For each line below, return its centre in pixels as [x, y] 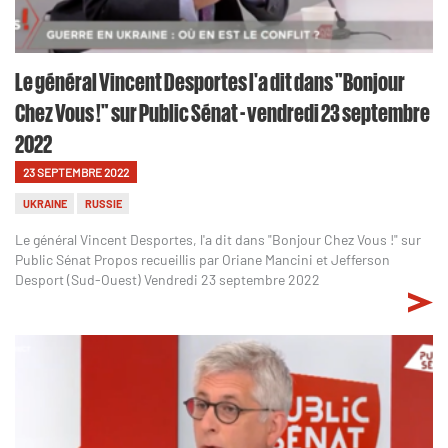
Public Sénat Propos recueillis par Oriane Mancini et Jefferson [202, 260]
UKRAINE [44, 204]
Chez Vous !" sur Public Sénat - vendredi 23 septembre [222, 111]
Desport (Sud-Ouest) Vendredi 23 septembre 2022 [167, 280]
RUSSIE [103, 204]
